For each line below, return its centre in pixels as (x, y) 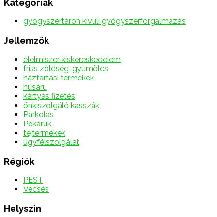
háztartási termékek (59, 77)
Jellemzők (26, 40)
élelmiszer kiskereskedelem (72, 59)
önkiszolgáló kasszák (61, 105)
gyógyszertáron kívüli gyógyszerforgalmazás (104, 21)
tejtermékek (44, 133)
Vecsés (36, 189)
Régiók (19, 161)
